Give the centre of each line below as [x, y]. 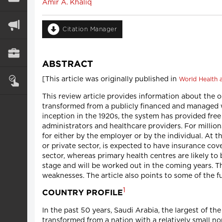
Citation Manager [90, 29]
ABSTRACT [68, 64]
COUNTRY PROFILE [83, 193]
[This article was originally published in [111, 79]
